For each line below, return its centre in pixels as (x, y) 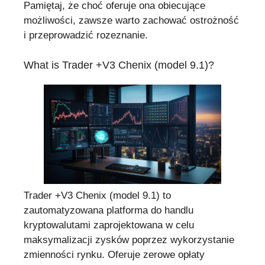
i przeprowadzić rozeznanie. (86, 35)
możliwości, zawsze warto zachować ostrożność (131, 21)
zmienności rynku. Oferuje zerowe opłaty (114, 254)
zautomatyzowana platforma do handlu (109, 210)
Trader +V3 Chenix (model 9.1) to (97, 195)
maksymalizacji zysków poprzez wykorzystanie (129, 240)
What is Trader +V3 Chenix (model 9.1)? (119, 65)
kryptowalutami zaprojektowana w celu (109, 225)
